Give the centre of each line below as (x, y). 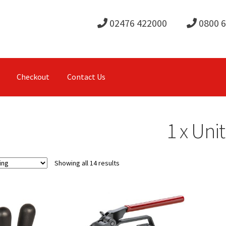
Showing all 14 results (87, 163)
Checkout (33, 77)
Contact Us (86, 77)
